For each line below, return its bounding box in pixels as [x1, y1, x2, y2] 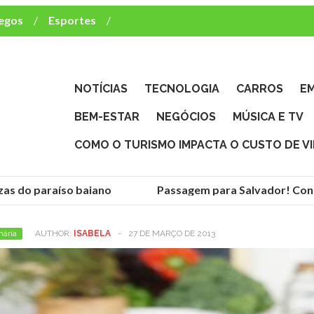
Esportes [48, 13, 96, 27]
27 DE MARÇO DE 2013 [128, 228, 215, 238]
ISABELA [74, 228, 111, 238]
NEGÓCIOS [156, 110, 216, 123]
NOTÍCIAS [74, 82, 128, 95]
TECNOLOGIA [144, 82, 219, 95]
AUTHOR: [35, 228, 74, 238]
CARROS [236, 82, 283, 95]
